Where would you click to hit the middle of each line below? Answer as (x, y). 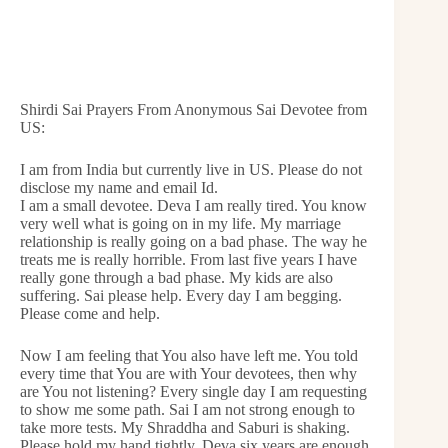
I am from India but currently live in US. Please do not (191, 169)
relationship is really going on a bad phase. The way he (193, 241)
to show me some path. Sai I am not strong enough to (187, 409)
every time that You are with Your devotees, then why (188, 373)
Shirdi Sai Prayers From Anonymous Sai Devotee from (193, 109)
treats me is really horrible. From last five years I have (188, 259)
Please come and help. (90, 313)
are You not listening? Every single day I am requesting (193, 391)
